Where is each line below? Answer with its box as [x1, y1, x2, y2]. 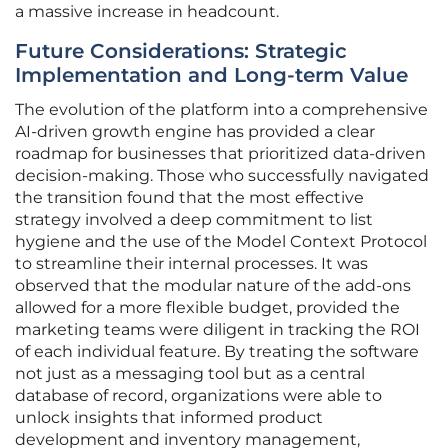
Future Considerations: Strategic [15, 39, 347, 64]
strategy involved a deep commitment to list [15, 210, 373, 230]
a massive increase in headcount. [15, 2, 279, 22]
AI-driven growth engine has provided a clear [15, 122, 375, 142]
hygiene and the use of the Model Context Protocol [15, 232, 427, 252]
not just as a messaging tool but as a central [15, 364, 365, 384]
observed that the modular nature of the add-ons [15, 276, 411, 296]
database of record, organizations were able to [15, 386, 382, 406]
